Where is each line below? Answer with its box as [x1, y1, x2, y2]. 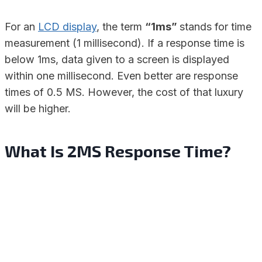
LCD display [38, 20, 96, 33]
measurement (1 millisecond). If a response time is [5, 37, 244, 50]
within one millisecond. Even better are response [5, 70, 238, 82]
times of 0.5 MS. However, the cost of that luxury [5, 86, 243, 99]
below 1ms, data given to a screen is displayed [5, 53, 229, 66]
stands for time [180, 20, 251, 33]
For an [5, 20, 38, 33]
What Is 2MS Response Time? [5, 141, 231, 161]
